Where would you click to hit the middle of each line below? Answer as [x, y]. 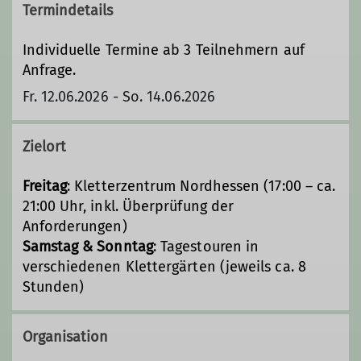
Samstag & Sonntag [87, 247]
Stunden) [53, 287]
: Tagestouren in [206, 247]
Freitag [45, 187]
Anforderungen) [75, 227]
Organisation [65, 337]
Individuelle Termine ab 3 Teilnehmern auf [163, 50]
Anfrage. [49, 70]
